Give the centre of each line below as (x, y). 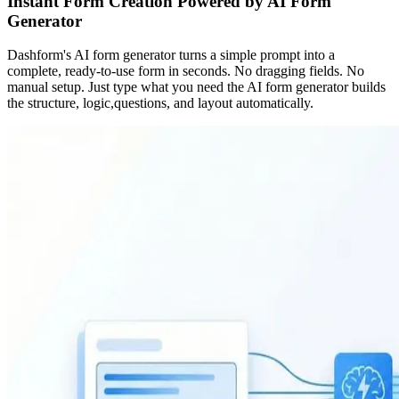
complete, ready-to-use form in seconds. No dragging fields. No (186, 71)
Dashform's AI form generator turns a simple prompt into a (171, 55)
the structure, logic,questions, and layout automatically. (160, 103)
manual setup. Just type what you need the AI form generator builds (196, 87)
